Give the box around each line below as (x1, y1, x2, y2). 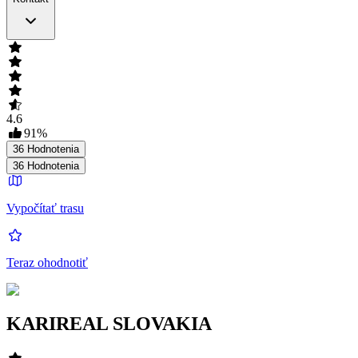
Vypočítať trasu (6, 201, 84, 216)
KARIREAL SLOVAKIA (6, 313, 212, 335)
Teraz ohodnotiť (6, 256, 88, 270)
